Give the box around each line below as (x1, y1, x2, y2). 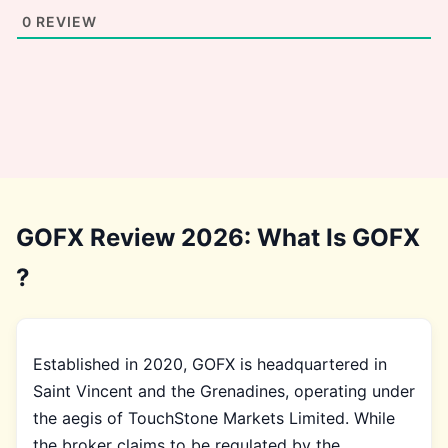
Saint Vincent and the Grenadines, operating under (33, 380, 415, 401)
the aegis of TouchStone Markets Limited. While (33, 407, 395, 428)
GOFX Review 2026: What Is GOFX (16, 222, 420, 252)
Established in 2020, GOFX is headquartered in (33, 353, 387, 374)
